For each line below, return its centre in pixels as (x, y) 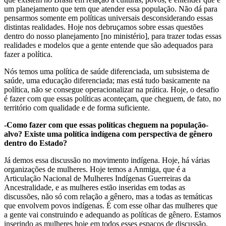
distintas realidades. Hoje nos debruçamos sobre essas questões (104, 27)
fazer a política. (28, 54)
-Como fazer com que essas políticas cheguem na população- (106, 125)
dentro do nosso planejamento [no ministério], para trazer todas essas (113, 36)
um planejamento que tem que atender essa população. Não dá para (111, 9)
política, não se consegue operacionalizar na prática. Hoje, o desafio (111, 89)
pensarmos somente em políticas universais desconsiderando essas (108, 18)
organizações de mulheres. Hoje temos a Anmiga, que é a (95, 169)
